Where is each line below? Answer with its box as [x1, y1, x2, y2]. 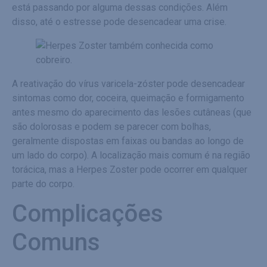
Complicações [12, 199, 163, 228]
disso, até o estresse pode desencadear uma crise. [12, 15, 226, 27]
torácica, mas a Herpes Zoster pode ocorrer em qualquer [12, 163, 247, 175]
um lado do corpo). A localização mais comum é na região [12, 149, 250, 161]
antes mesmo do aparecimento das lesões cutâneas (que [12, 106, 252, 118]
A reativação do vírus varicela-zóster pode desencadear [12, 77, 245, 89]
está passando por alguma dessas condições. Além [12, 1, 228, 13]
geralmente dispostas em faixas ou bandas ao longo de [12, 135, 244, 147]
